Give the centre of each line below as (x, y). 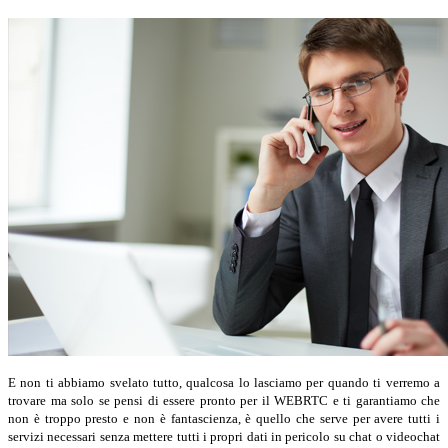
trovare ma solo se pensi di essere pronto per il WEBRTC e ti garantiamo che (224, 400)
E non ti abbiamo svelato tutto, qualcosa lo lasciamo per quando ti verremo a (224, 382)
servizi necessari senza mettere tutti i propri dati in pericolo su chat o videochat (224, 436)
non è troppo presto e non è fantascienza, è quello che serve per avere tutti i (224, 418)
